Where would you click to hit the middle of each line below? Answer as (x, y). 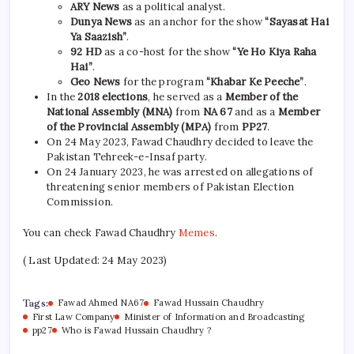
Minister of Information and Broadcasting (215, 317)
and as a (255, 112)
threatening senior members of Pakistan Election (171, 187)
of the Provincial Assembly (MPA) (129, 127)
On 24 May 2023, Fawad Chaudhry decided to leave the (180, 142)
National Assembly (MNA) (110, 112)
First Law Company (74, 317)
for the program (164, 82)
